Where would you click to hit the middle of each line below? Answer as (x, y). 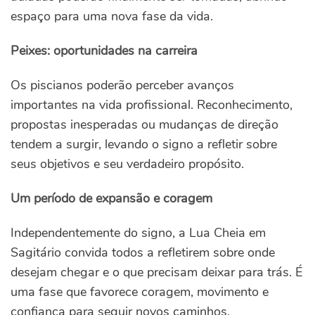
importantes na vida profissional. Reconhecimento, (152, 105)
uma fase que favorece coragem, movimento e (140, 292)
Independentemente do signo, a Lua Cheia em (138, 233)
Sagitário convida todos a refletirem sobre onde (143, 253)
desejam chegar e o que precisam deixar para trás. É (156, 272)
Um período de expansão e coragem (111, 199)
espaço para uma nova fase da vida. (112, 17)
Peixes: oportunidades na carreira (104, 51)
